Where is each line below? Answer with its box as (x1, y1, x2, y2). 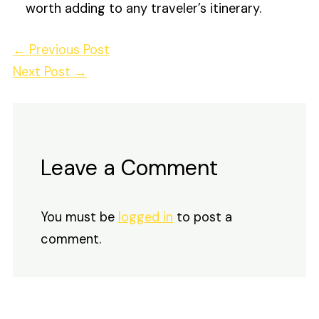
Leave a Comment (40, 154, 218, 182)
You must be (40, 209, 118, 226)
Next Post (12, 63, 74, 81)
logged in (117, 209, 173, 226)
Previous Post (25, 41, 110, 59)
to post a (172, 209, 232, 226)
